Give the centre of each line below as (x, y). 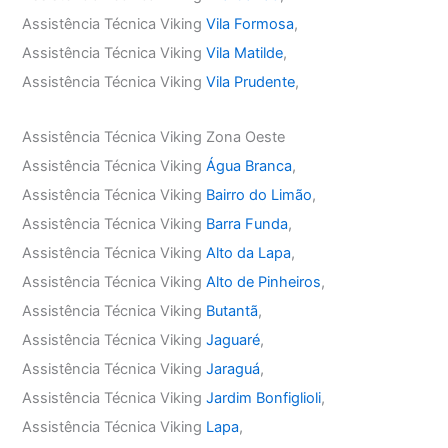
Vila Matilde (245, 53)
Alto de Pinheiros (264, 281)
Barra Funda (247, 223)
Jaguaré (233, 339)
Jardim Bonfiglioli (264, 397)
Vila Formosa (250, 24)
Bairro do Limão (259, 194)
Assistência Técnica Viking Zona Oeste (154, 136)
